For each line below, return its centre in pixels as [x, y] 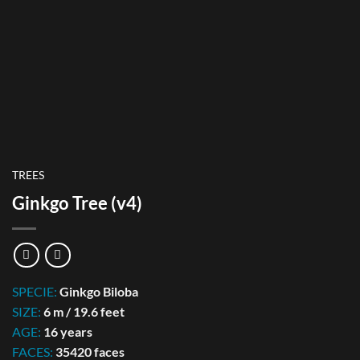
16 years [68, 331]
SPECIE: [36, 291]
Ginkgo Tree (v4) [77, 202]
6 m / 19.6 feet [84, 311]
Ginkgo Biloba [99, 291]
